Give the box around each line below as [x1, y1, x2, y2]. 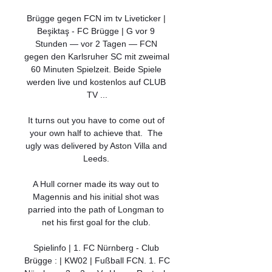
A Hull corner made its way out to [33, 179, 159, 189]
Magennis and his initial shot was [33, 192, 159, 202]
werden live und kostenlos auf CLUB [26, 77, 166, 87]
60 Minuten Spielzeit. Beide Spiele [30, 64, 161, 74]
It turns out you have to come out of [27, 115, 165, 125]
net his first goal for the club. [41, 217, 153, 227]
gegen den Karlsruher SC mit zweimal [24, 52, 169, 61]
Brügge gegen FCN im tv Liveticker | [26, 13, 166, 23]
